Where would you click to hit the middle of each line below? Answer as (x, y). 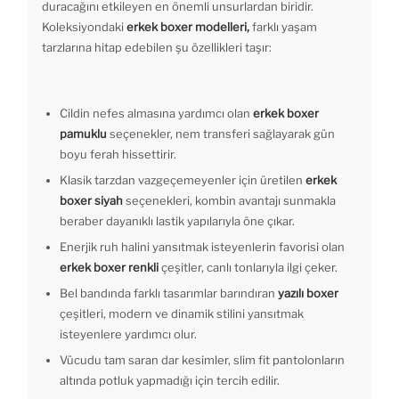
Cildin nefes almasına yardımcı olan (156, 114)
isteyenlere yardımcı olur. (128, 334)
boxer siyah (93, 201)
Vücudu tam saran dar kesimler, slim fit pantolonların (202, 360)
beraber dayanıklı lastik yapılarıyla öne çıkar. (177, 221)
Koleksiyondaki (84, 27)
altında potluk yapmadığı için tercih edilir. (170, 381)
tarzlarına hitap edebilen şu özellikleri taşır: (157, 48)
